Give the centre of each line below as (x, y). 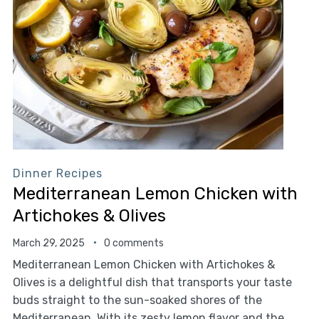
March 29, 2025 (48, 243)
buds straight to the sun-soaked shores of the (137, 300)
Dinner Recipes (57, 173)
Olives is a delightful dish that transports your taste (152, 282)
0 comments (134, 243)
